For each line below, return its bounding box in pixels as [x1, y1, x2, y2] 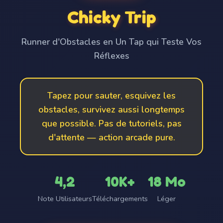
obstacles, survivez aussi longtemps [38, 104, 185, 115]
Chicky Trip [67, 6, 156, 27]
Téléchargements [92, 194, 148, 204]
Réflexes [94, 50, 129, 62]
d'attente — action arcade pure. [48, 131, 175, 143]
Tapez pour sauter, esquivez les [47, 90, 176, 102]
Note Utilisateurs [37, 194, 92, 204]
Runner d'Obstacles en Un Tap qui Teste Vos [21, 36, 202, 48]
